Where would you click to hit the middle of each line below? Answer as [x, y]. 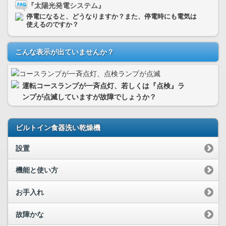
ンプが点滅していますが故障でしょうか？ [89, 97]
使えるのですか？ [52, 25]
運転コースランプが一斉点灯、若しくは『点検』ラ [103, 86]
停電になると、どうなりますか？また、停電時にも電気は [111, 17]
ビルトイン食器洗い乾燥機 [58, 128]
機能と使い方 [37, 170]
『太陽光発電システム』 [66, 6]
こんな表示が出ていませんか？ [65, 52]
